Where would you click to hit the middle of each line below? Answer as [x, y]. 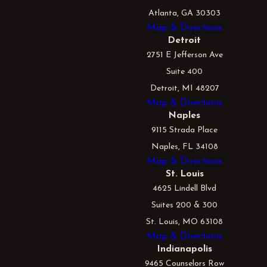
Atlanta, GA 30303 [184, 14]
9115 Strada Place [184, 131]
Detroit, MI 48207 [184, 89]
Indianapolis [184, 249]
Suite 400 [184, 72]
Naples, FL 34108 [184, 147]
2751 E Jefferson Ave [184, 55]
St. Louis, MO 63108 [184, 222]
